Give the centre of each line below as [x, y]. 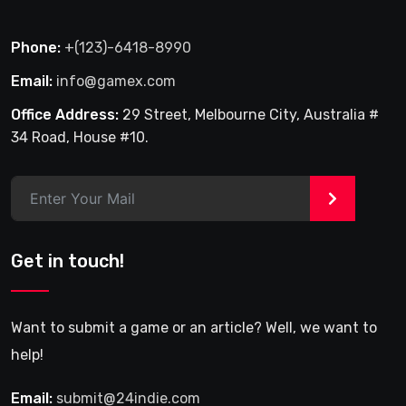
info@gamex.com [116, 82]
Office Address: [65, 115]
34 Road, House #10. [80, 138]
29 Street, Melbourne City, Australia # [249, 115]
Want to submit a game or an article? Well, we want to [194, 328]
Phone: [36, 48]
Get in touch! [68, 261]
